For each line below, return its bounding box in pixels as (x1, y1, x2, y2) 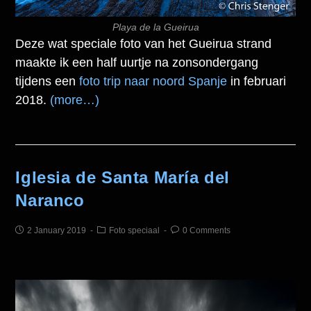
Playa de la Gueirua (112, 21, 199, 33)
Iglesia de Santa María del (15, 167, 230, 187)
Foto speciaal (109, 225, 160, 235)
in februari (227, 74, 287, 88)
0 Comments (183, 225, 231, 235)
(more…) (50, 92, 100, 107)
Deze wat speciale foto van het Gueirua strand (15, 36, 272, 51)
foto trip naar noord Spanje (79, 74, 228, 88)
